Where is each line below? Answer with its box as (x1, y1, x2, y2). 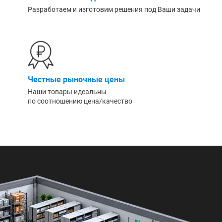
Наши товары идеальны (28, 86, 107, 96)
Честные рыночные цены (28, 73, 125, 85)
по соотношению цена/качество (28, 96, 132, 106)
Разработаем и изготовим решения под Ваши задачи (28, 4, 200, 14)
